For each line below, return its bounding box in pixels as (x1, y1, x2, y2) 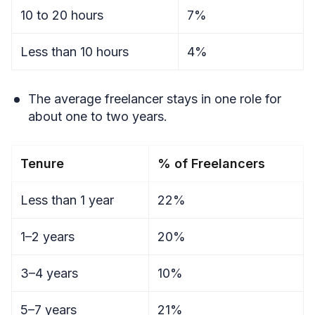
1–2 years (20, 229, 75, 244)
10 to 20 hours (20, 8, 103, 22)
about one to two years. (28, 109, 167, 124)
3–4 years (20, 266, 78, 281)
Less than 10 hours (20, 44, 129, 59)
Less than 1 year (20, 193, 114, 207)
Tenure (20, 156, 64, 171)
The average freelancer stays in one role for (28, 91, 281, 106)
